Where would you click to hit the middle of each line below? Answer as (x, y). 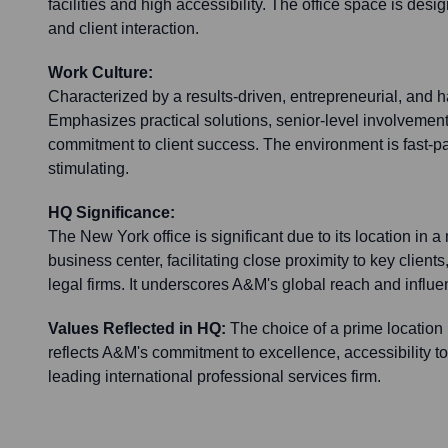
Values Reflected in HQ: (137, 329)
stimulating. (88, 169)
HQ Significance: (111, 213)
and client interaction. (123, 29)
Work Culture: (100, 73)
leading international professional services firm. (214, 377)
